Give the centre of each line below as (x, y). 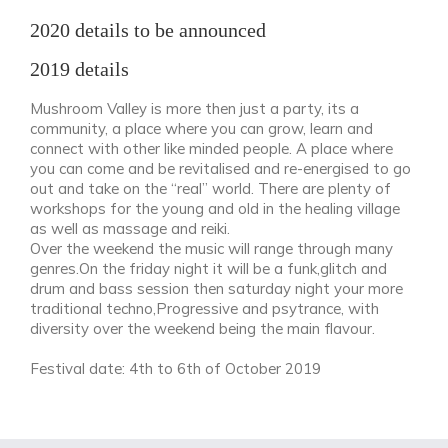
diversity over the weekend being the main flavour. (202, 328)
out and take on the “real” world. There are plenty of (210, 188)
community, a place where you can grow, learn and (201, 128)
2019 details (79, 69)
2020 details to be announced (148, 30)
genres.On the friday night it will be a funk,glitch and (208, 268)
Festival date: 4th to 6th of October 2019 (175, 368)
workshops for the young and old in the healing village (215, 208)
